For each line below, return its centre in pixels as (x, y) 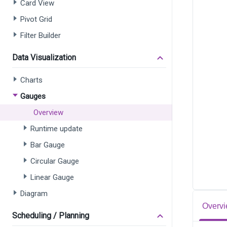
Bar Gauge (48, 145)
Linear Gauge (52, 177)
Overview (48, 112)
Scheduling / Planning (51, 216)
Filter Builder (41, 35)
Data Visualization (44, 58)
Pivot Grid (36, 19)
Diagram (34, 194)
